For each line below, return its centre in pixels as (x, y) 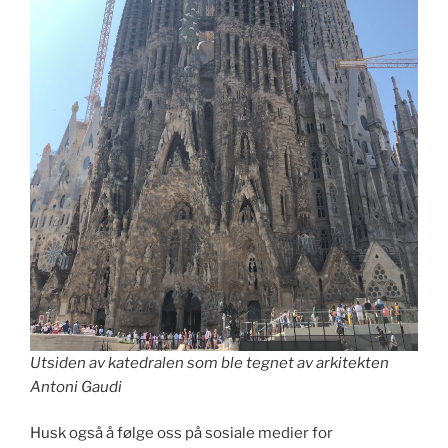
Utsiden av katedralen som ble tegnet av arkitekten (209, 362)
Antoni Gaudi (76, 386)
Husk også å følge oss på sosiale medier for (181, 433)
